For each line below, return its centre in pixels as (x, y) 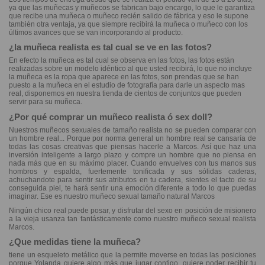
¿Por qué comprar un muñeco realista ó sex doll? (111, 117)
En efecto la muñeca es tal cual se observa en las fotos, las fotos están (122, 61)
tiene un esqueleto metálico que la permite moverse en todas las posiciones (132, 255)
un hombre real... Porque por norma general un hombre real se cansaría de (132, 139)
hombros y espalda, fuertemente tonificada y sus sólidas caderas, (132, 172)
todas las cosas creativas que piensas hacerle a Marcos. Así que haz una (132, 147)
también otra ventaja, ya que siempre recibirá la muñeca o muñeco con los (128, 24)
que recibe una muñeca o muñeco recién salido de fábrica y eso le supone (129, 16)
